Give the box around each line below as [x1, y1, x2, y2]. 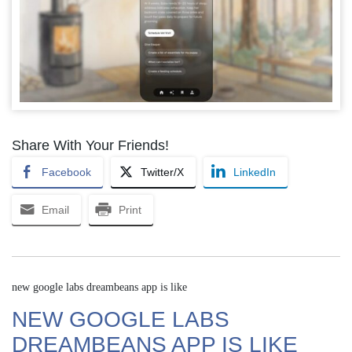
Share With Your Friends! [12, 137, 169, 154]
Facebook [42, 166, 91, 179]
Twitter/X [141, 166, 184, 179]
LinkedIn [233, 166, 276, 179]
